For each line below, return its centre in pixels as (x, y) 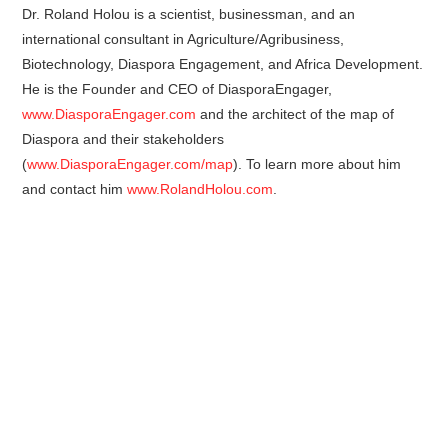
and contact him (75, 189)
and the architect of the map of (295, 114)
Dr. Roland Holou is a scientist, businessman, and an (189, 14)
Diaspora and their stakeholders (123, 139)
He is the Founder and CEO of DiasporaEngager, (177, 89)
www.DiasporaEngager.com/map (130, 164)
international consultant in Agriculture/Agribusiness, (183, 39)
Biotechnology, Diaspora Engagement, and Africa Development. (223, 64)
